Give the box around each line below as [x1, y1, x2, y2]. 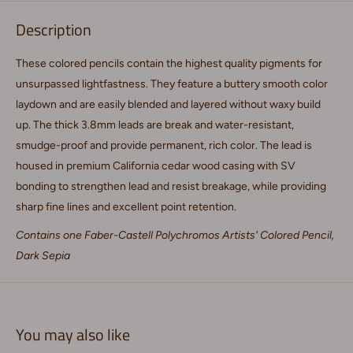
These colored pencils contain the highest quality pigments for [16, 56, 322, 70]
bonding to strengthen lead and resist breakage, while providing [16, 179, 326, 193]
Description [16, 17, 91, 42]
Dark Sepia [16, 248, 70, 262]
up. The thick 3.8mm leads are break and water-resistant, [16, 117, 294, 132]
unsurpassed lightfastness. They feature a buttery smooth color [16, 76, 328, 91]
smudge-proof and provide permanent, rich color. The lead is [16, 138, 312, 152]
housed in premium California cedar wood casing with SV [16, 158, 295, 173]
